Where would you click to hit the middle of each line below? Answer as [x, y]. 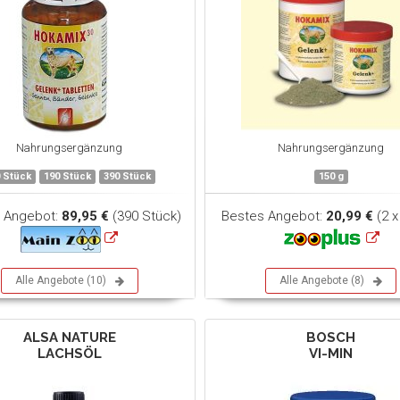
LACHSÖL [69, 354]
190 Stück [68, 176]
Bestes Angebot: [274, 216]
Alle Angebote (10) [60, 280]
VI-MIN [330, 354]
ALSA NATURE [69, 337]
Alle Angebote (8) [321, 280]
